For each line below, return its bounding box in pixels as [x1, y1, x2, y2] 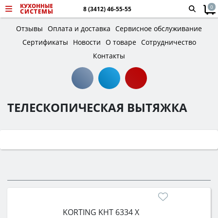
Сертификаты [22, 37, 68, 47]
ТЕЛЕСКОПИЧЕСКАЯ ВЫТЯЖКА [7, 99, 187, 115]
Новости [73, 37, 101, 47]
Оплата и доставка [48, 24, 110, 33]
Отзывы [16, 24, 43, 33]
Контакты [93, 51, 125, 60]
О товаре [105, 37, 136, 47]
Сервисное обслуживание [115, 24, 202, 33]
